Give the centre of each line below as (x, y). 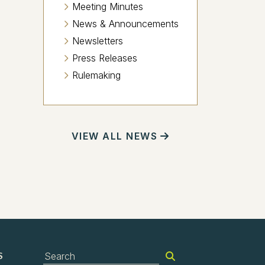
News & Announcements (125, 24)
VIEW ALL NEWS (114, 136)
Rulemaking (96, 75)
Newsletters (98, 41)
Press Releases (105, 58)
